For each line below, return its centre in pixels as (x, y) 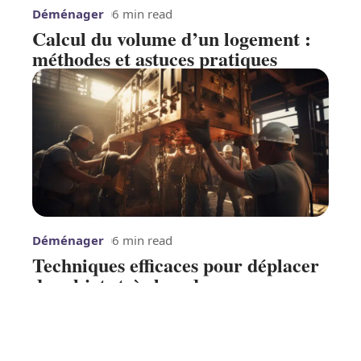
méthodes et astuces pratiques (155, 59)
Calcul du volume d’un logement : (172, 39)
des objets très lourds (119, 285)
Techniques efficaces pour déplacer (176, 265)
